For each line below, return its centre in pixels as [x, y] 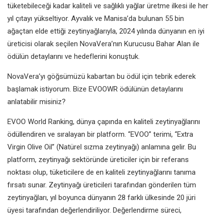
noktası [20, 172]
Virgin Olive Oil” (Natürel [45, 147]
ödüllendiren [27, 134]
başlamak [24, 89]
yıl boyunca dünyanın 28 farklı [98, 197]
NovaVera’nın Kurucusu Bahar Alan [136, 44]
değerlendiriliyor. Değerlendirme [110, 210]
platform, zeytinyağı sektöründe [59, 159]
